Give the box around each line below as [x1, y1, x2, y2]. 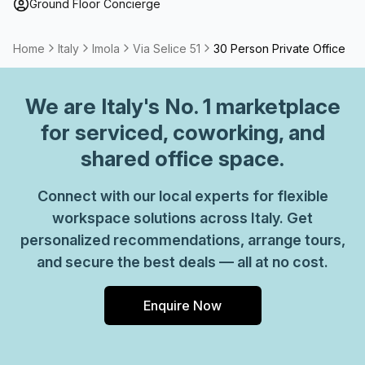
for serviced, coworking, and [40, 120, 325, 145]
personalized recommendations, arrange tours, [20, 231, 345, 248]
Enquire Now [143, 297, 222, 314]
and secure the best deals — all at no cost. [37, 253, 328, 270]
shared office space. [81, 146, 284, 171]
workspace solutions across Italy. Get [52, 209, 313, 226]
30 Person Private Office [213, 41, 345, 55]
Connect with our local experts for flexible [37, 187, 328, 204]
